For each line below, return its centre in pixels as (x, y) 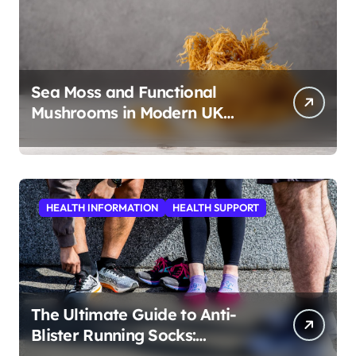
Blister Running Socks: (114, 335)
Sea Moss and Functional (124, 92)
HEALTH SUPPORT (216, 208)
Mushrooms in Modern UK (128, 113)
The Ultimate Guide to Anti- (134, 315)
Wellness (64, 133)
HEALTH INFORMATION (102, 208)
